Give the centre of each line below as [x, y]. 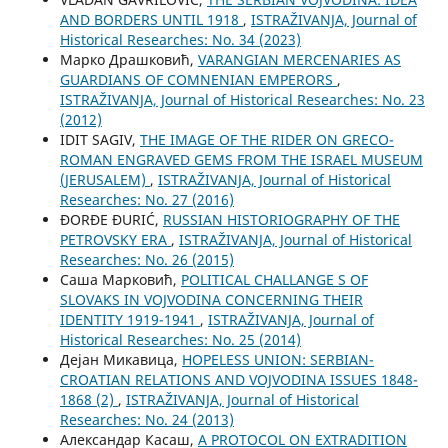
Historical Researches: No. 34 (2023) [180, 40]
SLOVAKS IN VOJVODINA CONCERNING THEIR [211, 300]
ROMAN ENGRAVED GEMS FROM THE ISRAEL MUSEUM [241, 160]
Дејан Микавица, [120, 360]
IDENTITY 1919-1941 [129, 320]
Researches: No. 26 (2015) [146, 260]
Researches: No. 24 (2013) [146, 420]
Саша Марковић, [120, 280]
